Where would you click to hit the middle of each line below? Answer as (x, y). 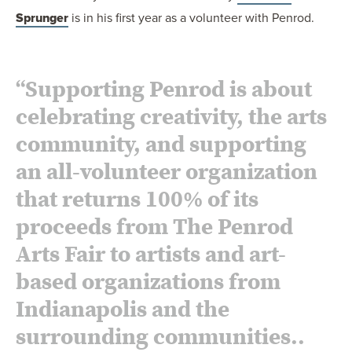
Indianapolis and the (123, 310)
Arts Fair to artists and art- (151, 255)
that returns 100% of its (137, 200)
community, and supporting (161, 145)
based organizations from (148, 282)
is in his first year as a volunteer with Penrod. (191, 18)
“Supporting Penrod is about (164, 90)
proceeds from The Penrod (154, 227)
